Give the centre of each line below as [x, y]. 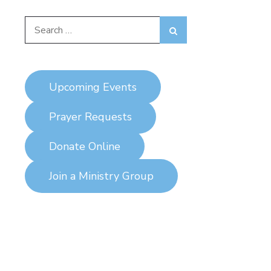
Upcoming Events [93, 87]
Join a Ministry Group [101, 176]
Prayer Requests [90, 117]
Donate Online [85, 147]
